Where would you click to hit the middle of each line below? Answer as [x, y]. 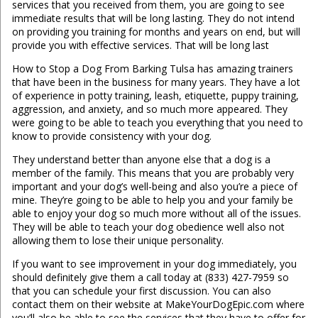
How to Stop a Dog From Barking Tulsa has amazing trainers [152, 69]
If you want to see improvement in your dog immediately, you [154, 264]
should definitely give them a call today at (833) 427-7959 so [150, 278]
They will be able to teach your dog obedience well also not [148, 227]
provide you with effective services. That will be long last [140, 45]
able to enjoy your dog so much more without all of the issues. [156, 214]
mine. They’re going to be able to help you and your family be [152, 200]
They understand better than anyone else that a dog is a [141, 160]
